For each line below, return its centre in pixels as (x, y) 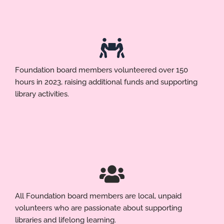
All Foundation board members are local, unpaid (98, 196)
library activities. (42, 93)
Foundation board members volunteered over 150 (101, 69)
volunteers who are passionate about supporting (98, 208)
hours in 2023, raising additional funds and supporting (106, 81)
